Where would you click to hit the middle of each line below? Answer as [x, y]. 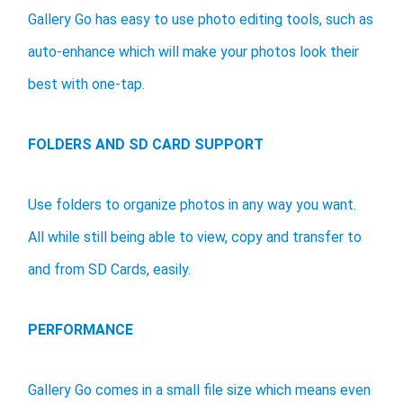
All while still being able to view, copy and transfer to [195, 237]
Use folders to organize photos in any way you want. [192, 205]
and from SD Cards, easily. [109, 270]
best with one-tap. [86, 85]
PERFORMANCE [81, 330]
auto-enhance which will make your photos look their [193, 52]
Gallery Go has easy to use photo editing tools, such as [201, 20]
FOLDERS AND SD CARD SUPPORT [146, 145]
